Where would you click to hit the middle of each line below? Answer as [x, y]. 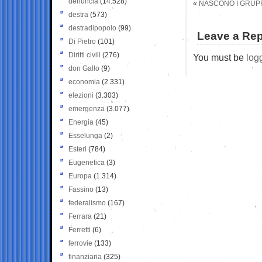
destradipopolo [92, 28]
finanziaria [85, 256]
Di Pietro [82, 41]
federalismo [87, 203]
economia [84, 82]
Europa [80, 176]
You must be [220, 57]
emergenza [87, 108]
